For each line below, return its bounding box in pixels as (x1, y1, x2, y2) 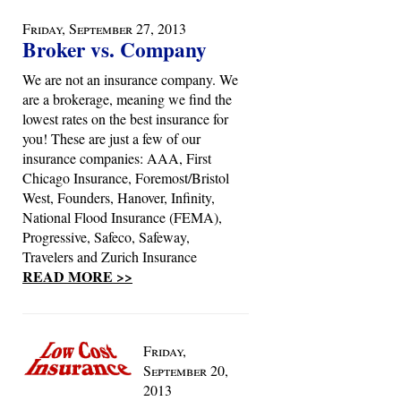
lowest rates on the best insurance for (22, 109, 228, 128)
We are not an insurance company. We (22, 70, 238, 89)
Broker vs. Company (22, 34, 207, 64)
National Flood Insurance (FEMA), (22, 208, 222, 226)
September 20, (143, 361, 228, 380)
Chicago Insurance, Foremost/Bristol (22, 168, 229, 187)
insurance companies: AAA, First (22, 149, 211, 167)
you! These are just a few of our (22, 129, 200, 148)
